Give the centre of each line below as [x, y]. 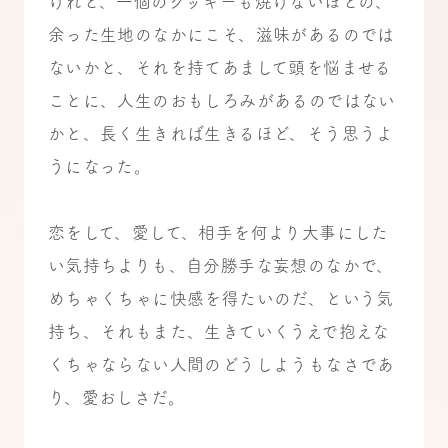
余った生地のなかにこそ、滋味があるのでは [221, 34]
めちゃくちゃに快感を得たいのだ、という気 [220, 298]
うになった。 [99, 166]
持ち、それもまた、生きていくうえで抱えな [218, 331]
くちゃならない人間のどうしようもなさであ [221, 364]
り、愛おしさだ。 [116, 397]
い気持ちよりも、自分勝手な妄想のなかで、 [220, 265]
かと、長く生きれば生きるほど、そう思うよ [220, 133]
